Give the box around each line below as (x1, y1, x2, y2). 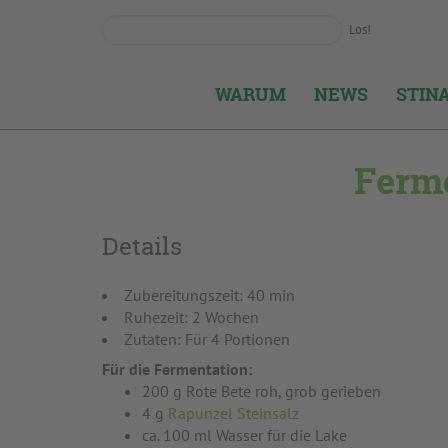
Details (102, 230, 182, 263)
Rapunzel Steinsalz (168, 403, 299, 423)
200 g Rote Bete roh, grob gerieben (142, 381, 381, 401)
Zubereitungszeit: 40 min (124, 285, 295, 305)
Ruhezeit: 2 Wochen (124, 307, 259, 327)
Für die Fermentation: (102, 359, 252, 379)
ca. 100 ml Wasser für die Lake (142, 425, 347, 445)
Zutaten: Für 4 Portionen (124, 329, 290, 349)
